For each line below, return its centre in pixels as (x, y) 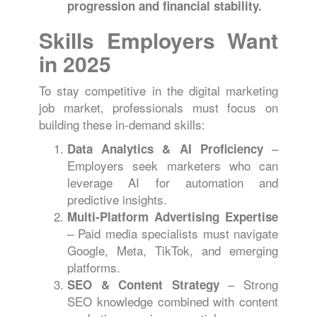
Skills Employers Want (158, 40)
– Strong (249, 284)
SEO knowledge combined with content (173, 301)
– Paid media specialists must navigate (173, 233)
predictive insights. (117, 199)
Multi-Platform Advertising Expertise (173, 217)
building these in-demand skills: (122, 124)
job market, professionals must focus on (158, 107)
